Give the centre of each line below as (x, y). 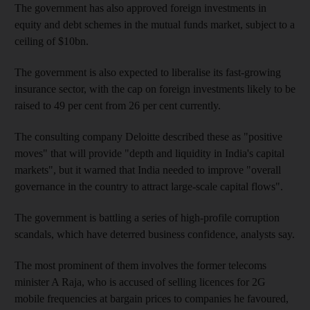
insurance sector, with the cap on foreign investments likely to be (155, 89)
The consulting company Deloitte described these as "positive (148, 136)
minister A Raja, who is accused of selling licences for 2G (140, 282)
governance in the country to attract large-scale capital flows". (149, 186)
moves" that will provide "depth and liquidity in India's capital (149, 153)
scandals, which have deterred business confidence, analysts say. (155, 234)
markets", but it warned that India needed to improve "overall (148, 170)
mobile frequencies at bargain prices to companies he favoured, (152, 298)
